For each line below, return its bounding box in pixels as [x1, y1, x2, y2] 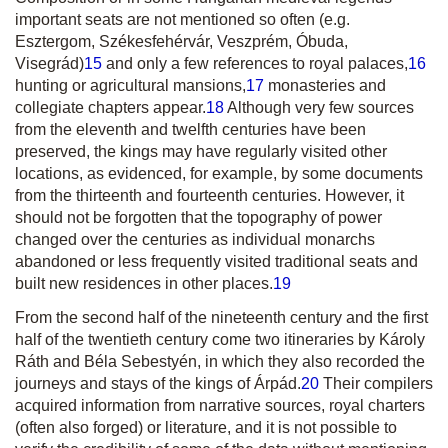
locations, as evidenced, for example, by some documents [15, 165, 423, 182]
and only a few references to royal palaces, [102, 55, 408, 72]
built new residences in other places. [15, 275, 273, 292]
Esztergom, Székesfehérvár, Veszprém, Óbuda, [15, 33, 348, 50]
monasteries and [264, 77, 386, 94]
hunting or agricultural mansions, [15, 77, 246, 94]
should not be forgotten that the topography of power [15, 209, 382, 226]
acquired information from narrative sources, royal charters [15, 397, 425, 414]
